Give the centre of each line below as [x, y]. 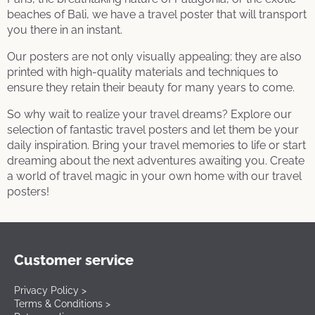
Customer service [74, 260]
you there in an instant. [65, 30]
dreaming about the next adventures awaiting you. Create [156, 160]
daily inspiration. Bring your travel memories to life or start [156, 145]
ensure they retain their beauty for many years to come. [151, 87]
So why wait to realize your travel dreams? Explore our [149, 114]
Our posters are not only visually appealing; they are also [154, 56]
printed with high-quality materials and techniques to [143, 72]
